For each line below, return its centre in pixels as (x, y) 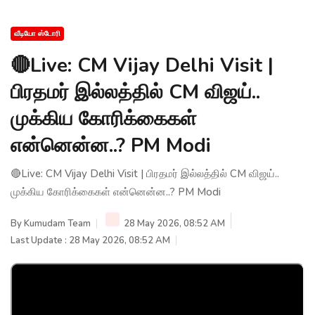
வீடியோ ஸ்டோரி (37, 33)
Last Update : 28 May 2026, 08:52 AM (90, 240)
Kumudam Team (57, 223)
